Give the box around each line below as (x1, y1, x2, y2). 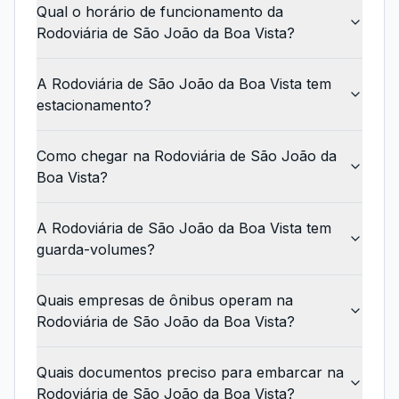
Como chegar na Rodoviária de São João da (37, 147, 337, 165)
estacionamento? (37, 96, 151, 114)
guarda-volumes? (37, 240, 155, 258)
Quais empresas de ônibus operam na (37, 291, 293, 309)
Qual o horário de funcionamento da (37, 3, 283, 20)
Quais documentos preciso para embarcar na (37, 363, 344, 381)
